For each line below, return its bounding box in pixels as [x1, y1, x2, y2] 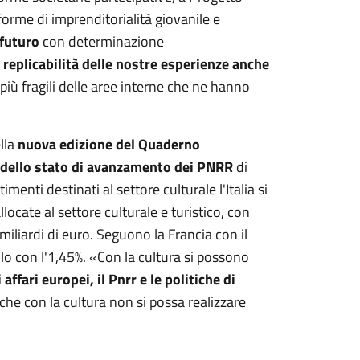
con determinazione [39, 31, 164, 52]
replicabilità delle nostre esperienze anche [2, 53, 269, 75]
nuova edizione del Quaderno [17, 133, 200, 155]
